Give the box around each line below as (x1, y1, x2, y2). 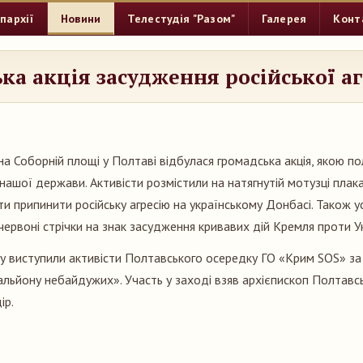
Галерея (262, 11, 307, 26)
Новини (60, 11, 101, 26)
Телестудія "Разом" (127, 11, 236, 26)
